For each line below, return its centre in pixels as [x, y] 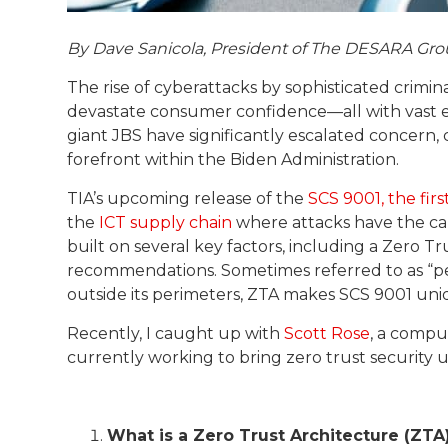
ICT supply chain [166, 222]
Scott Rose [327, 333]
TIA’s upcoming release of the [188, 198]
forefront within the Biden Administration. [233, 159]
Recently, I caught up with [176, 333]
